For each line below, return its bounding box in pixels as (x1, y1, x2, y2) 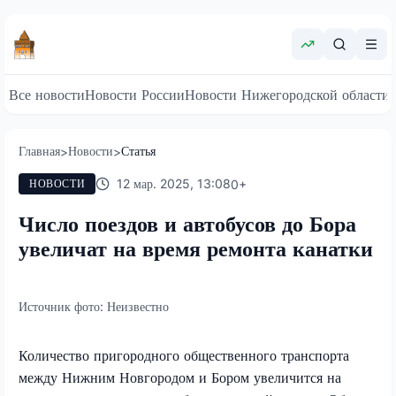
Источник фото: (19, 298, 107, 314)
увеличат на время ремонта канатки (19, 235, 373, 262)
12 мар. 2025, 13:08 (117, 176, 232, 191)
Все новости (9, 86, 85, 103)
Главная (19, 143, 60, 158)
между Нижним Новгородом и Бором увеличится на (19, 368, 341, 386)
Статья (121, 143, 156, 158)
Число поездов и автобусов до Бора (19, 210, 356, 237)
